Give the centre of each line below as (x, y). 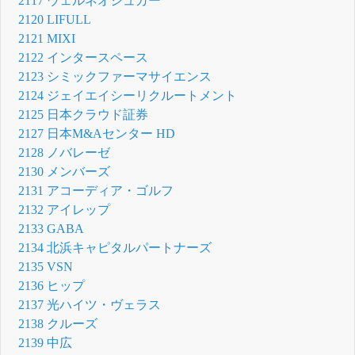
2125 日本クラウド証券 (84, 114)
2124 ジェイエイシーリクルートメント (128, 95)
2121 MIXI (47, 38)
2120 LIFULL (55, 19)
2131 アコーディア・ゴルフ (96, 190)
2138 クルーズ (58, 323)
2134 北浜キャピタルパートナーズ (115, 247)
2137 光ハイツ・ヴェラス (90, 304)
